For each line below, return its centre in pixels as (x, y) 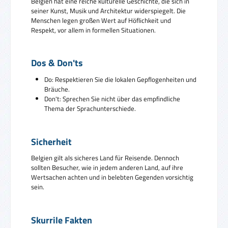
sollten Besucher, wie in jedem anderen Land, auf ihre (107, 168)
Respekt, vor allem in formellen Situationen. (93, 30)
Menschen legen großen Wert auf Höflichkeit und (101, 20)
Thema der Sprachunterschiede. (90, 109)
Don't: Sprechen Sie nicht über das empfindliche (112, 99)
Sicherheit (51, 141)
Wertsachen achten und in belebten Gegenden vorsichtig (112, 177)
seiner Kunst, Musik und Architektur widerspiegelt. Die (108, 10)
